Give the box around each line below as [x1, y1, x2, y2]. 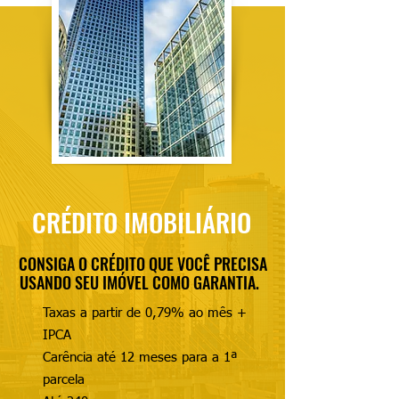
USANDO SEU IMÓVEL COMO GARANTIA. [19, 271, 266, 294]
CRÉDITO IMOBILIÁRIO [32, 202, 251, 240]
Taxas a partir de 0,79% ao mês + [43, 306, 247, 320]
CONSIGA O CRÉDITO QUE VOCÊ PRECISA [18, 252, 267, 275]
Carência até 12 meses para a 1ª [43, 351, 237, 364]
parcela [43, 373, 85, 387]
